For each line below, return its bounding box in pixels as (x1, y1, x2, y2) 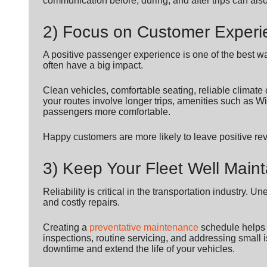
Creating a (43, 222, 89, 232)
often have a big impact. (43, 60, 143, 71)
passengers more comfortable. (43, 107, 170, 117)
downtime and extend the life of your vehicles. (43, 243, 235, 254)
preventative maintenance (89, 222, 198, 232)
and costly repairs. (43, 197, 120, 207)
